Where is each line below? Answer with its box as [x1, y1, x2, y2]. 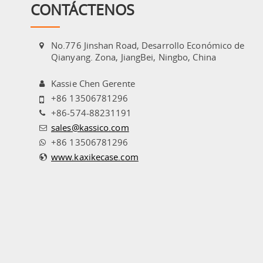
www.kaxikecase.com [51, 150, 139, 163]
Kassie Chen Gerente [51, 77, 135, 89]
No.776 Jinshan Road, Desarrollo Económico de [51, 39, 245, 51]
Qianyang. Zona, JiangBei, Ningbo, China [51, 50, 216, 63]
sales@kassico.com [51, 121, 129, 133]
